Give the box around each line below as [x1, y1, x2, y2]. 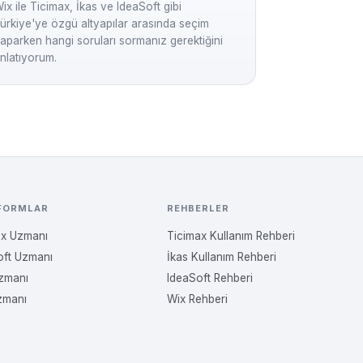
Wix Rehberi [166, 293, 228, 305]
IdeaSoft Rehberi [166, 271, 253, 284]
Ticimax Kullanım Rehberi [166, 229, 295, 242]
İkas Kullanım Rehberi [166, 250, 276, 263]
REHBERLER [166, 203, 230, 214]
